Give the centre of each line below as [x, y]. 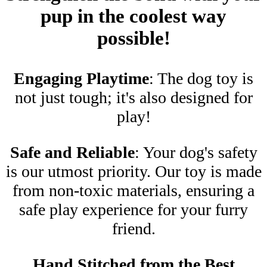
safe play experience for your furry [133, 209]
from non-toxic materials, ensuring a [133, 190]
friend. [133, 228]
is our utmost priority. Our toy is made [133, 171]
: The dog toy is [201, 78]
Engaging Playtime [81, 78]
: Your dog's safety [196, 152]
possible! [133, 38]
